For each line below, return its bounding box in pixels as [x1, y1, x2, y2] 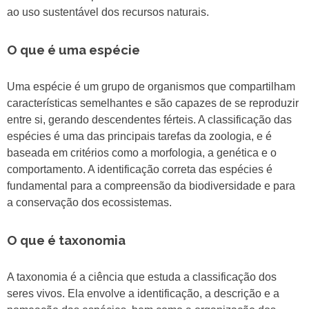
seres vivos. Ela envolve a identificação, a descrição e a [7, 288, 279, 300]
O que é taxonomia [7, 232, 126, 248]
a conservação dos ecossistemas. [7, 197, 172, 209]
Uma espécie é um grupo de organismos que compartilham [7, 81, 295, 93]
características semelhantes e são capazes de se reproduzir [7, 97, 299, 110]
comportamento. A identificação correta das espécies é [7, 163, 272, 176]
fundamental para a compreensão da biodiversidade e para [7, 180, 295, 192]
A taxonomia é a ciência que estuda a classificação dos [7, 271, 277, 283]
